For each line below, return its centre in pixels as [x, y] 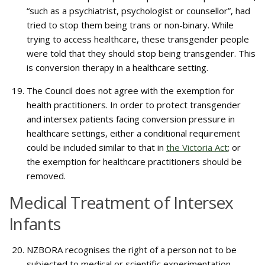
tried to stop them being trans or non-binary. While [130, 25]
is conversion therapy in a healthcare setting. [119, 67]
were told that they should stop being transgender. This [141, 53]
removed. [47, 176]
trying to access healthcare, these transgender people [138, 39]
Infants [35, 224]
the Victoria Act [197, 147]
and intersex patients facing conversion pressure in [131, 119]
